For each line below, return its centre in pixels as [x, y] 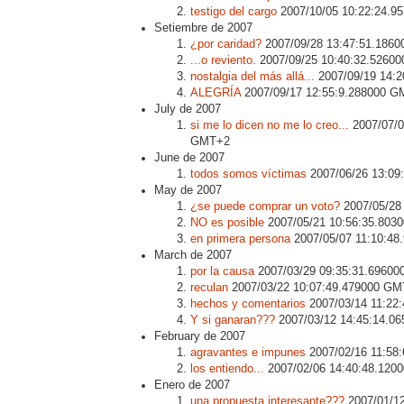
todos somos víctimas [248, 174]
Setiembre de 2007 [203, 28]
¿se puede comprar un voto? [265, 206]
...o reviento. [223, 60]
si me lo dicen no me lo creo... [270, 125]
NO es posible [227, 222]
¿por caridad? [226, 44]
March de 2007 [193, 255]
